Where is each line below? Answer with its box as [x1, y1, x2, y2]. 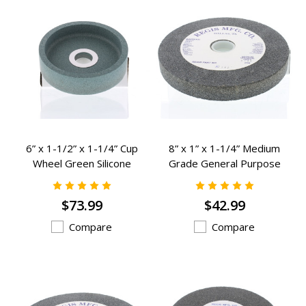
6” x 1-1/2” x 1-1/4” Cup [25, 141, 138, 155]
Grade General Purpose [168, 156, 281, 170]
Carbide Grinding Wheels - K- [14, 171, 150, 185]
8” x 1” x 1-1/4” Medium [169, 141, 280, 155]
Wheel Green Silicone [32, 156, 131, 170]
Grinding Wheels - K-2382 [163, 171, 286, 185]
